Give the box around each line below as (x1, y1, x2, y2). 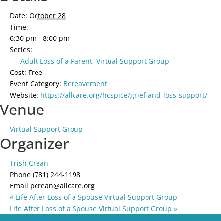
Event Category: (10, 79, 61, 89)
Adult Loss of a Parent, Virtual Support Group (20, 56, 169, 66)
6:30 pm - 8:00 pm (10, 34, 70, 43)
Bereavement (63, 79, 107, 89)
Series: (10, 45, 32, 55)
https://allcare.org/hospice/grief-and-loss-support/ (40, 90, 207, 100)
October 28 (29, 11, 66, 21)
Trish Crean (10, 158, 48, 168)
